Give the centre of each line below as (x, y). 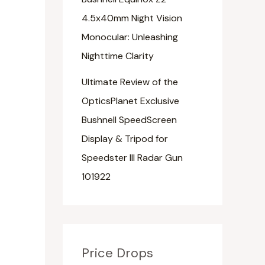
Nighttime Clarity (118, 56)
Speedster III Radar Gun (132, 157)
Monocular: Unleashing (130, 37)
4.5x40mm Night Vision (132, 18)
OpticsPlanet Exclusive (130, 101)
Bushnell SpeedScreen (129, 119)
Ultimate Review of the (130, 82)
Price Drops (117, 253)
